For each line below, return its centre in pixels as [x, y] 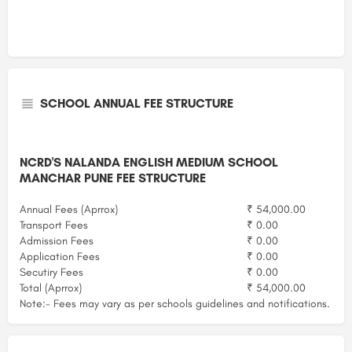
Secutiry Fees [51, 272]
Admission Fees [57, 240]
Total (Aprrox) [51, 288]
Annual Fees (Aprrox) [69, 209]
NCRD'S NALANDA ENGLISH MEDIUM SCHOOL [149, 162]
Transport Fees [54, 225]
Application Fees [60, 256]
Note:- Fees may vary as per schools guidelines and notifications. [175, 303]
